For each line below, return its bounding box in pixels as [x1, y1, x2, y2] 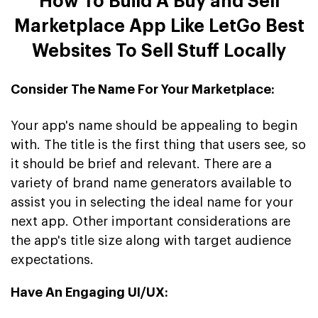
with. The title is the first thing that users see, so [11, 138, 306, 151]
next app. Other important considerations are [11, 214, 290, 228]
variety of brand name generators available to [11, 176, 292, 190]
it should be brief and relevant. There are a [11, 157, 272, 170]
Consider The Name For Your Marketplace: [11, 82, 275, 96]
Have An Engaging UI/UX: [11, 285, 168, 299]
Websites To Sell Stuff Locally [32, 41, 286, 60]
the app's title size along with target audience [11, 234, 291, 247]
